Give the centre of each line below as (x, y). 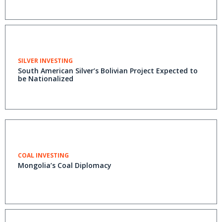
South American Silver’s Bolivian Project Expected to (108, 71)
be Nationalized (46, 79)
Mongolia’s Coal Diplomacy (65, 165)
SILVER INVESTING (45, 61)
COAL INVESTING (43, 155)
